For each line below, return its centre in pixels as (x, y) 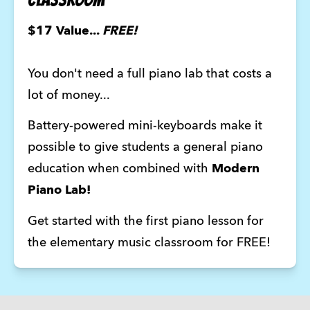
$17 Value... (65, 31)
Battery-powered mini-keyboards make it (145, 126)
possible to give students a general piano (145, 148)
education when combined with (119, 169)
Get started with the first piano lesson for (145, 221)
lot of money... (70, 95)
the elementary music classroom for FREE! (149, 243)
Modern (235, 169)
